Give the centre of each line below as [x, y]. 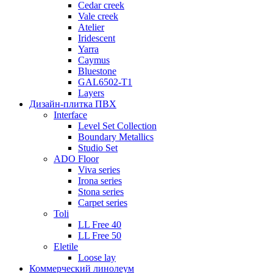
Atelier [91, 27]
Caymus [94, 60]
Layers [91, 93]
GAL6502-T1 [105, 82]
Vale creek [98, 16]
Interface [70, 115]
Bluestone [97, 71]
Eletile [66, 246]
